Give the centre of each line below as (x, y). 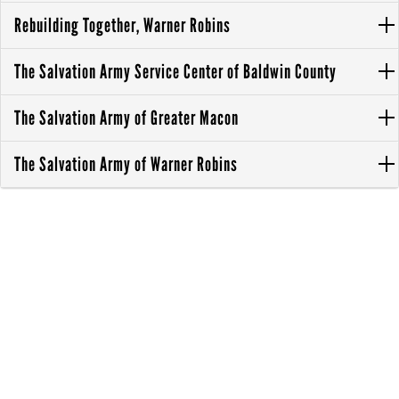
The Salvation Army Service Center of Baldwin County (175, 71)
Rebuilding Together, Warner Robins (122, 25)
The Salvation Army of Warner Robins (126, 164)
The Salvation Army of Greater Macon (126, 118)
